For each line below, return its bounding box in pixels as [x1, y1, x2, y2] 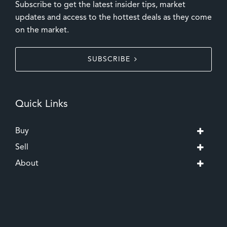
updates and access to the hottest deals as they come [15, 13, 212, 22]
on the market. [15, 26, 69, 34]
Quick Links [15, 99, 68, 109]
